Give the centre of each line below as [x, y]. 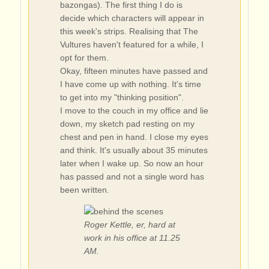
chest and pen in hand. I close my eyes [134, 137]
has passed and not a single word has [132, 176]
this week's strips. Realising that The [129, 31]
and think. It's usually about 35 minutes [134, 150]
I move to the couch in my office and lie [134, 110]
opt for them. [84, 57]
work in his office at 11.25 [132, 237]
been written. [84, 189]
